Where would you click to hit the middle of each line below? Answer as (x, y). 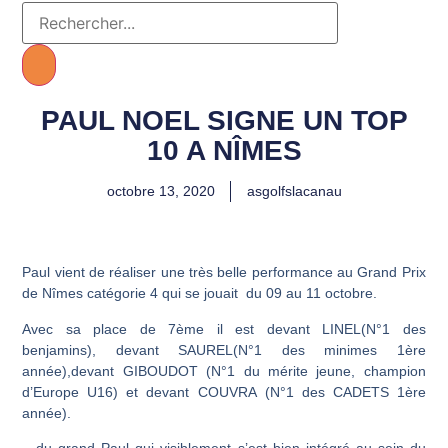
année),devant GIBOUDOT (110, 370)
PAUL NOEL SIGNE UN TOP (224, 121)
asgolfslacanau (294, 191)
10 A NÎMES (224, 151)
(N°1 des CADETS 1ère (345, 391)
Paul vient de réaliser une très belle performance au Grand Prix (224, 272)
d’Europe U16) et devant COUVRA (139, 391)
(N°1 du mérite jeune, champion (316, 370)
